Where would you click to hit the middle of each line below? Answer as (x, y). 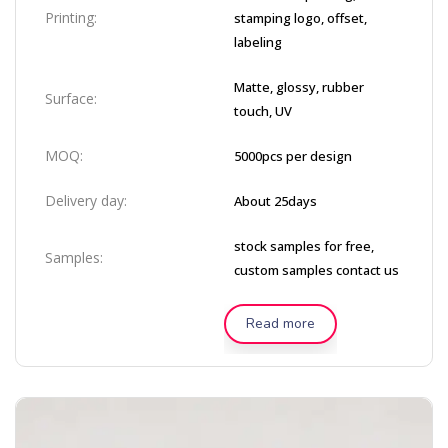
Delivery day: (86, 200)
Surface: (71, 98)
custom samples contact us (316, 270)
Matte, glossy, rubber (299, 87)
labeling (258, 42)
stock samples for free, (304, 246)
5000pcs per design (293, 156)
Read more (280, 323)
